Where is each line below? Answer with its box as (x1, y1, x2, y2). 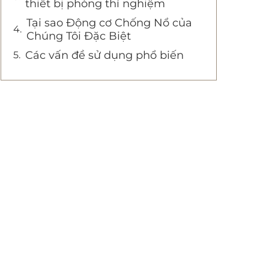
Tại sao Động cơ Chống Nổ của (26, 16, 192, 29)
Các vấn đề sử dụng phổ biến (25, 49, 184, 62)
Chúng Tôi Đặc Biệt (26, 29, 131, 43)
